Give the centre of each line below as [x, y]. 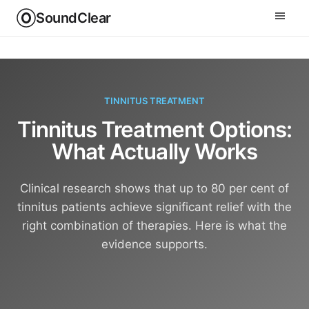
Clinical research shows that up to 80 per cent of [154, 188]
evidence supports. [154, 244]
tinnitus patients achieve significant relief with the [154, 207]
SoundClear [73, 18]
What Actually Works [154, 152]
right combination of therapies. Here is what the [154, 226]
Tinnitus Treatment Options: [154, 130]
